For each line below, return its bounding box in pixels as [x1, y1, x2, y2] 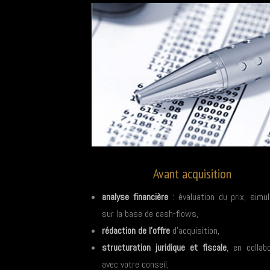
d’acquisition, [170, 224, 219, 237]
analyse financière [102, 190, 168, 204]
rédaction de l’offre [102, 224, 170, 237]
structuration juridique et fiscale [102, 241, 227, 254]
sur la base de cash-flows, [102, 207, 198, 221]
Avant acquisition [152, 165, 231, 183]
